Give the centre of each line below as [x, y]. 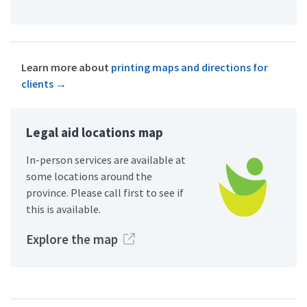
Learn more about [66, 67]
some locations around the [89, 176]
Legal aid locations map [95, 132]
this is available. [63, 209]
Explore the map [72, 239]
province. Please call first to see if [105, 192]
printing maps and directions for [189, 67]
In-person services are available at [106, 159]
